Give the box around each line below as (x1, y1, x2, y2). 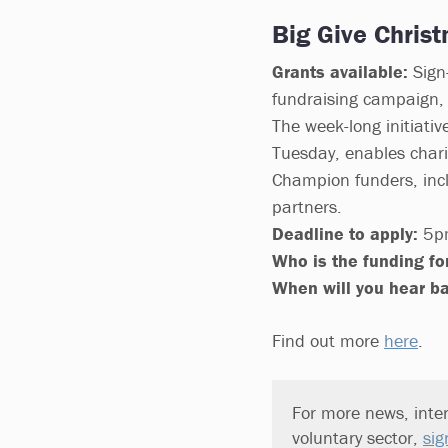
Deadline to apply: (272, 222, 418, 245)
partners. (272, 195, 342, 218)
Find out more (272, 329, 384, 352)
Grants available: (272, 60, 408, 83)
